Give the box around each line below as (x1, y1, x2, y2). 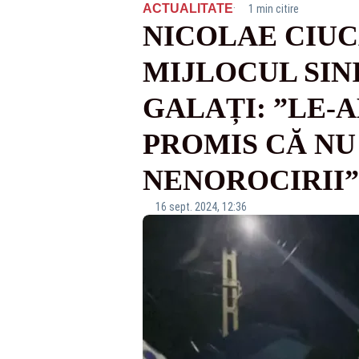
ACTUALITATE (142, 2, 233, 15)
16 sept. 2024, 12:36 (155, 200, 247, 213)
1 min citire (248, 2, 299, 15)
